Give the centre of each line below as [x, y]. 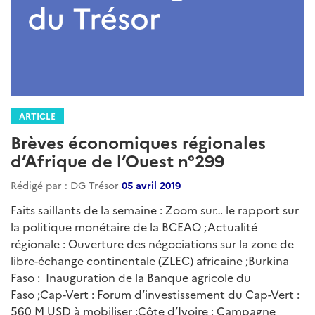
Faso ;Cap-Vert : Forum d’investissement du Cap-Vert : [155, 294]
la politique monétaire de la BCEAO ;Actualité [134, 227]
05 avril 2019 [151, 185]
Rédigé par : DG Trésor [66, 185]
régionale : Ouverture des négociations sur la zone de [152, 244]
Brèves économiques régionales [138, 142]
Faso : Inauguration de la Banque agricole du [131, 277]
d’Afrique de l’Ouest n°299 [117, 160]
